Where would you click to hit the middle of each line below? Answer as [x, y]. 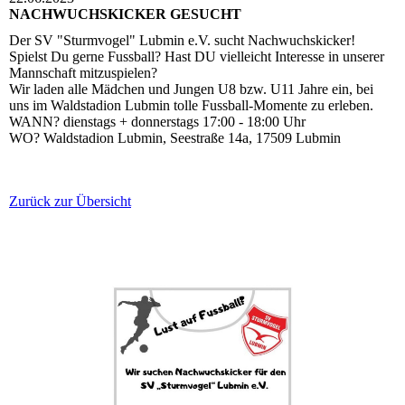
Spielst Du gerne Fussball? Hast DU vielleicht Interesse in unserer [197, 56]
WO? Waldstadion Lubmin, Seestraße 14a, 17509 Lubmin [175, 137]
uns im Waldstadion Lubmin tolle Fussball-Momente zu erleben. [191, 105]
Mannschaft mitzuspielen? [83, 72]
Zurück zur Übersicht [70, 201]
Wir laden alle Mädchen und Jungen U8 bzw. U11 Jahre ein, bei [191, 89]
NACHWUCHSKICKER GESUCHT [125, 14]
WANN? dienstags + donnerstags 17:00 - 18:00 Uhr [157, 121]
